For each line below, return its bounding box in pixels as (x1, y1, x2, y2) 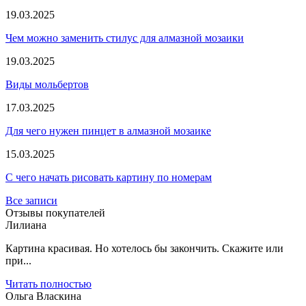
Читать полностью (5, 277, 92, 290)
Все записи (5, 194, 57, 206)
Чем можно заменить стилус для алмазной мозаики (5, 31, 244, 44)
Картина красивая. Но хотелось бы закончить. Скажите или (5, 242, 283, 254)
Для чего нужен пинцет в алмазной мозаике (5, 124, 211, 137)
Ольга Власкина (5, 290, 81, 302)
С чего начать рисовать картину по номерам (5, 171, 212, 183)
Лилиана (5, 219, 46, 231)
